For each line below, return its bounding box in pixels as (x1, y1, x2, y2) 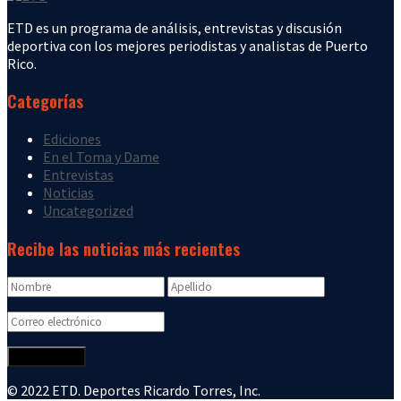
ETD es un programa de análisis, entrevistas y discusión (7, 18, 342, 37)
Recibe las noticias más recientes (7, 235, 240, 260)
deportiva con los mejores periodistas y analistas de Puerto (7, 36, 368, 55)
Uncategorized (43, 201, 133, 220)
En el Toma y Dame (43, 148, 159, 166)
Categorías (7, 89, 83, 114)
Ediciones (43, 130, 101, 149)
